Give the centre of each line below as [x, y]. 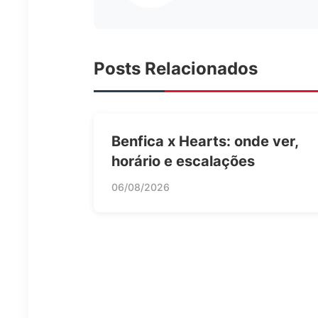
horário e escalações [183, 161]
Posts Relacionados [176, 68]
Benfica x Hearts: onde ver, [205, 141]
